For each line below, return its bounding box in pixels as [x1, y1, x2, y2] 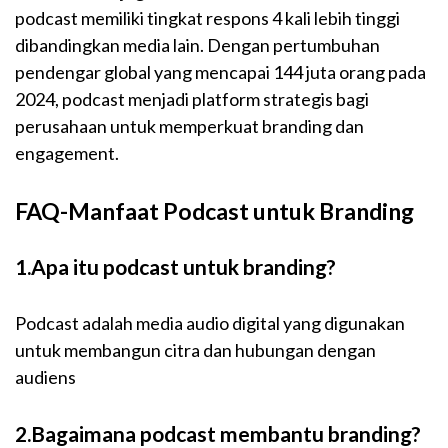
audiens [15, 366, 76, 389]
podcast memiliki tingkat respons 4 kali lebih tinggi [15, 7, 400, 30]
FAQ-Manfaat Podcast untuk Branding [15, 197, 414, 226]
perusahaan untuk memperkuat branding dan [15, 115, 364, 138]
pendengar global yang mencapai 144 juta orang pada [15, 61, 426, 84]
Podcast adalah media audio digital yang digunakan [15, 312, 405, 335]
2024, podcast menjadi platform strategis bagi [15, 88, 369, 111]
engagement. [15, 142, 119, 165]
